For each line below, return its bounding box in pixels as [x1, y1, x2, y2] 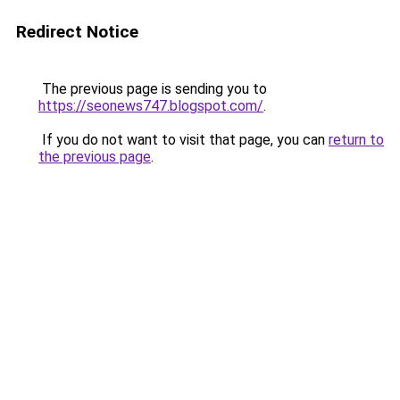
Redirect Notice [16, 21, 138, 42]
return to [329, 131, 384, 148]
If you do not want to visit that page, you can [38, 131, 329, 148]
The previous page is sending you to [38, 80, 267, 97]
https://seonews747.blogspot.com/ [38, 97, 263, 114]
